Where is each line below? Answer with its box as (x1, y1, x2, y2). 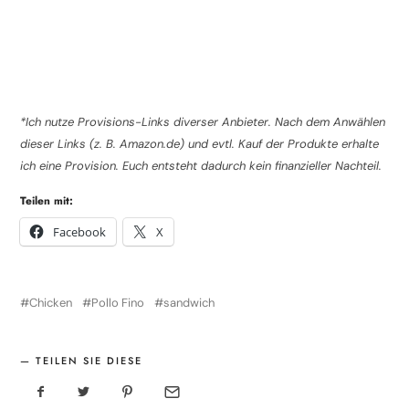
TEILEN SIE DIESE (36, 352, 143, 368)
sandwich (163, 294, 215, 310)
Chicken (29, 294, 73, 310)
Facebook (53, 223, 107, 240)
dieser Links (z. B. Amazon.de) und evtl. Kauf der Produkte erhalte (20, 135, 380, 152)
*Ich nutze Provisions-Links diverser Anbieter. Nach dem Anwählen (20, 113, 386, 130)
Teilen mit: (20, 192, 74, 209)
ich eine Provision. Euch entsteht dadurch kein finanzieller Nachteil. (20, 157, 383, 173)
